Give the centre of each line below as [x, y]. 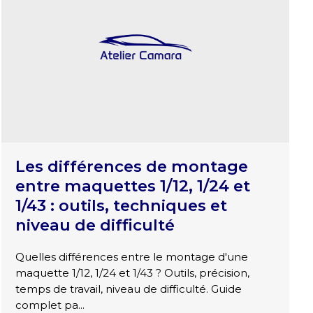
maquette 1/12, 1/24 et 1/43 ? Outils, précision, [133, 273]
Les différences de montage [132, 167]
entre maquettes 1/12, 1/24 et [133, 186]
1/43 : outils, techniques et [122, 206]
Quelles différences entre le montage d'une [132, 257]
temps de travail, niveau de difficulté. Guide [129, 289]
